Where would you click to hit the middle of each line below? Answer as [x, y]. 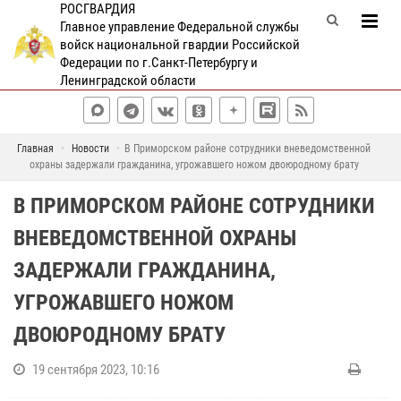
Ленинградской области [128, 81]
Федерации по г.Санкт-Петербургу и [158, 63]
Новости [90, 149]
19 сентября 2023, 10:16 [96, 370]
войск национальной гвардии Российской [179, 45]
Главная [35, 149]
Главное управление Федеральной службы [179, 27]
